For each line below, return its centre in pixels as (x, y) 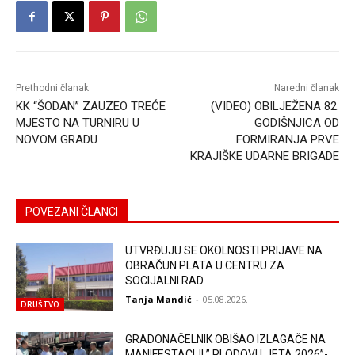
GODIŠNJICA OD (296, 123)
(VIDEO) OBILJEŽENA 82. (275, 107)
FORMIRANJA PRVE (287, 140)
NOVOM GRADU (57, 140)
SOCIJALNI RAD (165, 281)
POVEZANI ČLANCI (72, 212)
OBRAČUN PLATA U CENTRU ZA (205, 266)
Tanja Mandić (159, 300)
